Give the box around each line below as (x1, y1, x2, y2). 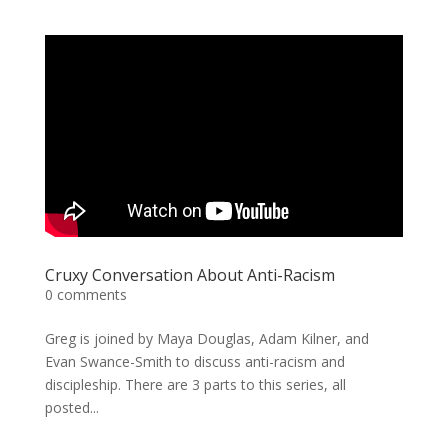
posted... (44, 397, 99, 417)
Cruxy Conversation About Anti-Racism (44, 263, 335, 286)
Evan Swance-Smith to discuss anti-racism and (44, 351, 345, 371)
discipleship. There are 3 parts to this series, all (44, 374, 346, 394)
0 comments (44, 284, 127, 304)
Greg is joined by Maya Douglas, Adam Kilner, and (44, 328, 369, 348)
